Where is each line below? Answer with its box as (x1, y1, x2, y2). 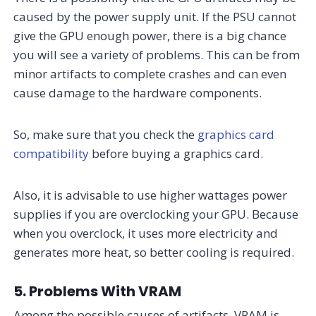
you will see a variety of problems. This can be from (13, 46, 300, 63)
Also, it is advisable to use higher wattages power (13, 186, 288, 203)
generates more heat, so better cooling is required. (13, 243, 295, 260)
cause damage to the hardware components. (13, 84, 262, 101)
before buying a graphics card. (89, 145, 264, 162)
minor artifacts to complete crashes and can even (13, 65, 287, 82)
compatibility (13, 145, 90, 162)
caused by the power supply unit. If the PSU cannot (13, 8, 297, 25)
